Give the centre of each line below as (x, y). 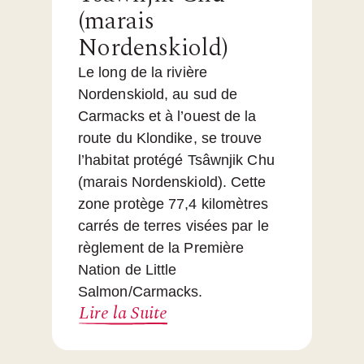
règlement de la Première (161, 248)
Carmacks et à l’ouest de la (167, 117)
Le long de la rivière (143, 73)
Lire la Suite (123, 314)
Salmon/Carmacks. (141, 292)
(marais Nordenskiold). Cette (172, 182)
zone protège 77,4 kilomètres (173, 204)
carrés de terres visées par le (173, 226)
